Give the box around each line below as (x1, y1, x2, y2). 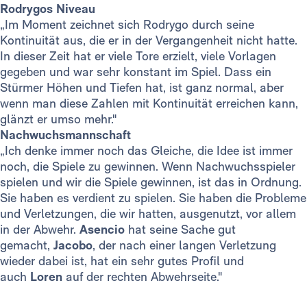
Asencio (79, 222, 128, 237)
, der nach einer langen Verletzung (93, 238, 276, 253)
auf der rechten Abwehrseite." (62, 269, 222, 284)
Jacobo (53, 238, 93, 253)
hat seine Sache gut (128, 222, 236, 237)
